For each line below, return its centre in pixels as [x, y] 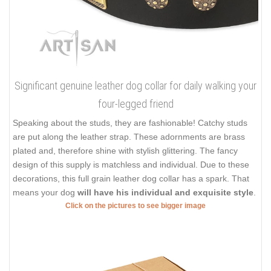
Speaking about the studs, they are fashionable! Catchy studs [130, 122]
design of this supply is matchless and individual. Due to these [131, 164]
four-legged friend [135, 103]
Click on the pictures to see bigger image [135, 205]
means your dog [45, 192]
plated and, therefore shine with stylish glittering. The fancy [125, 150]
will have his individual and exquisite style [165, 192]
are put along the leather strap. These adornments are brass [129, 136]
